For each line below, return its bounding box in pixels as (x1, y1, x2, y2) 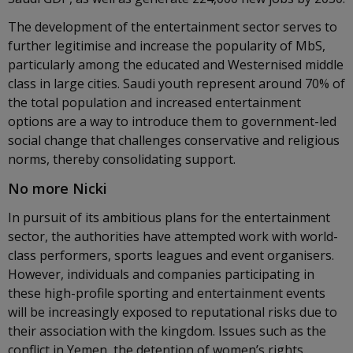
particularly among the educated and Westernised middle (8, 56, 344, 73)
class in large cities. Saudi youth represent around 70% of (8, 75, 345, 92)
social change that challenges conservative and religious (8, 132, 340, 149)
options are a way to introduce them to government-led (8, 113, 336, 130)
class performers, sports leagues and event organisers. (8, 247, 334, 264)
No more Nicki (8, 179, 107, 198)
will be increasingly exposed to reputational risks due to (8, 303, 337, 321)
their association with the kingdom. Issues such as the (8, 322, 326, 340)
